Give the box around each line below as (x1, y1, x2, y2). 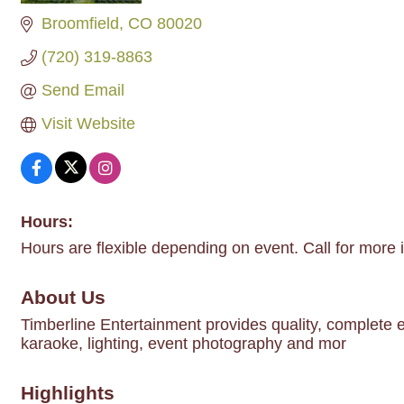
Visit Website (41, 115, 135, 133)
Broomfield (41, 14, 119, 32)
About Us (21, 287, 106, 308)
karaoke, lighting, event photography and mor (21, 335, 346, 353)
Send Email (41, 81, 124, 99)
